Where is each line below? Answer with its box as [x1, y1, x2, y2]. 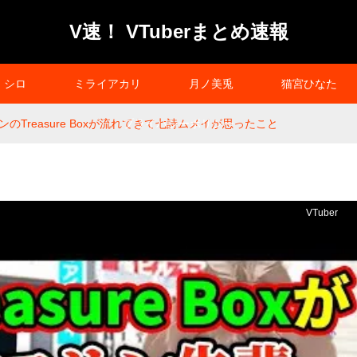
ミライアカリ [74, 77, 141, 90]
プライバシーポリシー [123, 117, 234, 130]
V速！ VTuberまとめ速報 [69, 21, 288, 42]
